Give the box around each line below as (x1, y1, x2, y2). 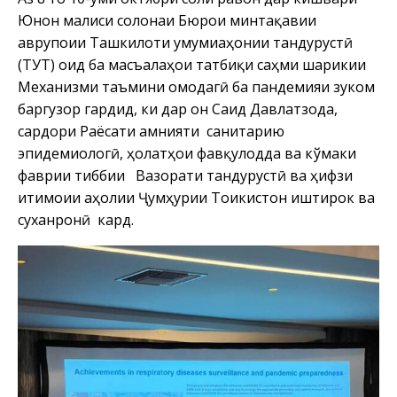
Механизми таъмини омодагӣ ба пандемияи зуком (18, 76, 375, 97)
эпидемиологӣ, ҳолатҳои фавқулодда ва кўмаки (18, 143, 356, 163)
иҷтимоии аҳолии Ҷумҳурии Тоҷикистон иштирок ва (18, 187, 375, 207)
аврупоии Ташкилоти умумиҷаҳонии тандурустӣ (18, 32, 353, 52)
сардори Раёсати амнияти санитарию (18, 121, 284, 141)
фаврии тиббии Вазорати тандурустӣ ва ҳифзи (18, 165, 353, 185)
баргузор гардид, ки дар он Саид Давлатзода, (18, 98, 338, 119)
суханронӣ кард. (18, 209, 134, 230)
